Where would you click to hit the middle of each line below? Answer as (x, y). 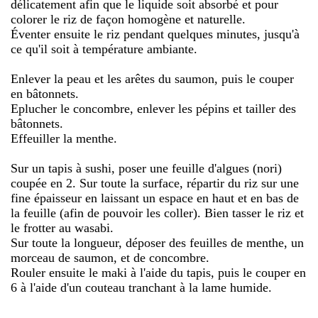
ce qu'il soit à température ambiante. (104, 49)
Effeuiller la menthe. (64, 138)
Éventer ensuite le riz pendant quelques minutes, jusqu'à (155, 34)
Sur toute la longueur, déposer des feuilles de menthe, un (157, 242)
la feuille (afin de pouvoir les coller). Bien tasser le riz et (157, 213)
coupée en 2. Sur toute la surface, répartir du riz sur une (155, 183)
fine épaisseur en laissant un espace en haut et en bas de (155, 198)
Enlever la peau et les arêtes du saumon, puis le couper (152, 78)
